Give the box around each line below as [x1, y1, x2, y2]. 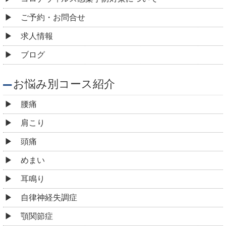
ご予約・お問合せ [21, 13, 85, 22]
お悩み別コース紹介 [13, 78, 115, 91]
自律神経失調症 [21, 193, 77, 202]
